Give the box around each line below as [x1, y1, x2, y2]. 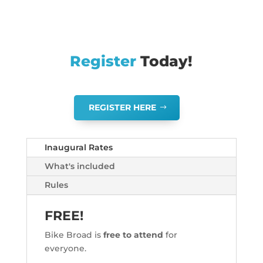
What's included [44, 161, 115, 172]
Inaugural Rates [44, 142, 113, 153]
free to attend [103, 230, 163, 241]
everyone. [44, 243, 86, 254]
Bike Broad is [44, 230, 103, 241]
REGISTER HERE [89, 102, 157, 113]
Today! [136, 52, 193, 70]
